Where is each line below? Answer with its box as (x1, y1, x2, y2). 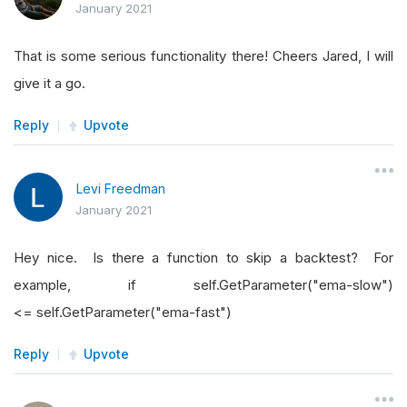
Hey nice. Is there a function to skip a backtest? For (14, 249, 393, 267)
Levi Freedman (76, 181, 165, 197)
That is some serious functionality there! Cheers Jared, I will (14, 47, 393, 65)
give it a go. (14, 74, 85, 93)
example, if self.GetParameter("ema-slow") (14, 276, 393, 294)
